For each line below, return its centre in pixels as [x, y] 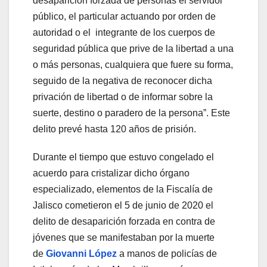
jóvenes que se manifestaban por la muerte [124, 238]
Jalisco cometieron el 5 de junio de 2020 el [123, 206]
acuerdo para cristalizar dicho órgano [111, 173]
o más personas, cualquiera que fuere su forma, [133, 65]
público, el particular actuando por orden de [124, 17]
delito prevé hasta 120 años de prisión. [114, 129]
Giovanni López [81, 254]
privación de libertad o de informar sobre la [123, 97]
